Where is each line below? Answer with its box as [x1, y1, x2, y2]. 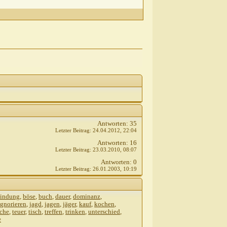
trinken [65, 208, 85, 216]
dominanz [73, 193, 100, 201]
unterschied [88, 208, 120, 216]
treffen [45, 208, 62, 216]
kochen [94, 200, 115, 208]
